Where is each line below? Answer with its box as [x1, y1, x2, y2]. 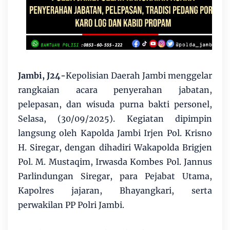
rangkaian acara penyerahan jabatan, [18, 84, 212, 95]
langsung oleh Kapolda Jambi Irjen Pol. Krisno [18, 127, 212, 138]
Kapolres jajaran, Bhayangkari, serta [18, 185, 212, 196]
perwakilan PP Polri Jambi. [18, 199, 124, 210]
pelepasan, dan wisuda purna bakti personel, [18, 99, 212, 109]
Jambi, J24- [18, 70, 66, 81]
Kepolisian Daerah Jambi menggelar [66, 70, 212, 81]
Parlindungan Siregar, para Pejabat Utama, [18, 170, 212, 181]
